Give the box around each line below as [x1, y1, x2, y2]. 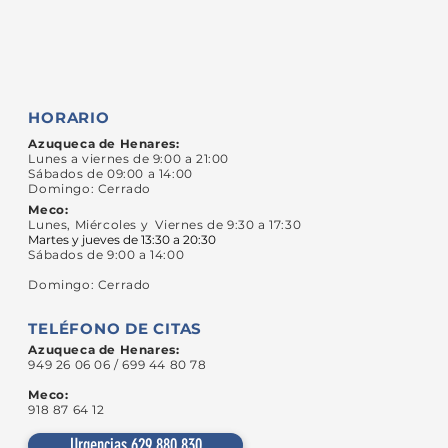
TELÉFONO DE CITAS [28, 319, 203, 338]
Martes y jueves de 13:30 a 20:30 [28, 232, 217, 247]
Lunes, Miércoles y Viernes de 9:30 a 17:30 [28, 217, 302, 232]
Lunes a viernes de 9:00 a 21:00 [28, 151, 233, 166]
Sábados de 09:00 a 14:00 [28, 166, 193, 181]
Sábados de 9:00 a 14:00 [28, 247, 185, 262]
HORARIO [28, 108, 110, 127]
